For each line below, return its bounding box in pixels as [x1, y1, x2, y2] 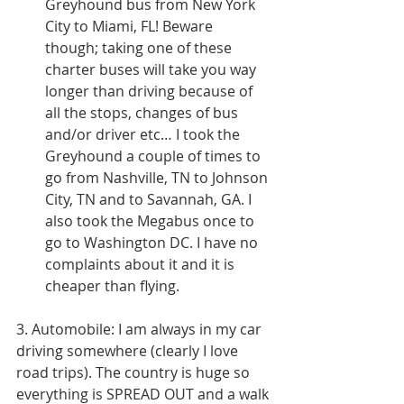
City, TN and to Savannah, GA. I [45, 189, 255, 210]
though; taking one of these [45, 38, 235, 59]
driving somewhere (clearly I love [16, 341, 242, 362]
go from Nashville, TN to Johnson [45, 168, 271, 188]
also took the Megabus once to [45, 211, 258, 232]
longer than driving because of [45, 81, 256, 102]
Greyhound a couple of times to [45, 146, 264, 167]
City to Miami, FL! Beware [45, 16, 216, 37]
